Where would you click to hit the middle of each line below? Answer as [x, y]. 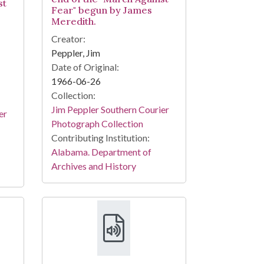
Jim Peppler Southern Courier [110, 110]
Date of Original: [85, 67]
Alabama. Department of [101, 152]
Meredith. [73, 22]
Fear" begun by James [101, 10]
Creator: [68, 39]
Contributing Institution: [100, 138]
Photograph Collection [97, 124]
